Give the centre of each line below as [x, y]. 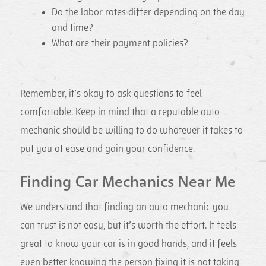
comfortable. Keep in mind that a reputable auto [120, 113]
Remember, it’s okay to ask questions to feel [111, 94]
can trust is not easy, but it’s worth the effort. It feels [129, 226]
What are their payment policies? [120, 43]
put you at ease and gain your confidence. [108, 149]
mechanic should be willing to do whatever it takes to [132, 131]
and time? [73, 28]
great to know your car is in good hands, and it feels [129, 244]
